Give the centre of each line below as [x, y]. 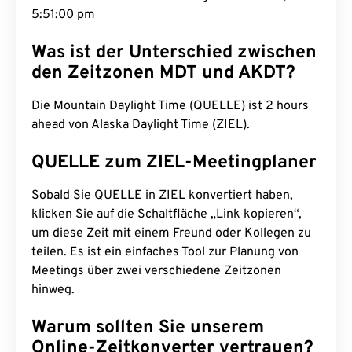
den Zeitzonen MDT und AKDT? [163, 73]
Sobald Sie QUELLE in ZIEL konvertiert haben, [162, 196]
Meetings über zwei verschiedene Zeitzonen [156, 271]
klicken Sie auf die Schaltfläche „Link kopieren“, [167, 214]
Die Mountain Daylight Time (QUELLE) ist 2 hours [170, 106]
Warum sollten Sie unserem [148, 328]
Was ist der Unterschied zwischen [174, 53]
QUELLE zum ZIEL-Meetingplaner [174, 163]
